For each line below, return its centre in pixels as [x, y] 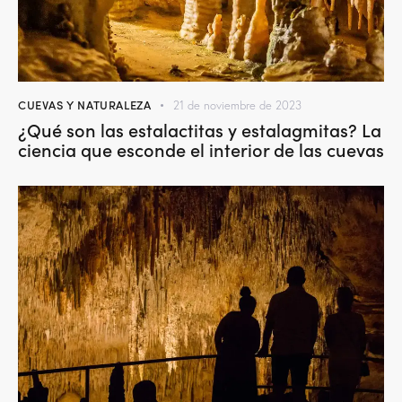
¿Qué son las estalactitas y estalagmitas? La [200, 129]
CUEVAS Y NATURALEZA [85, 104]
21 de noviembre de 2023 [238, 105]
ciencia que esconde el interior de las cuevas [201, 149]
